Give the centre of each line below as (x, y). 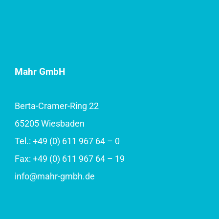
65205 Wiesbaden (49, 124)
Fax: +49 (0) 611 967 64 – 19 (69, 159)
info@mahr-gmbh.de (55, 176)
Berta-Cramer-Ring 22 (56, 106)
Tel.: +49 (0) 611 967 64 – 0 (67, 141)
